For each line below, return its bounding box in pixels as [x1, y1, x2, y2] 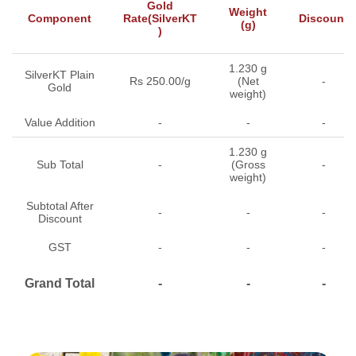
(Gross [230, 157, 265, 171]
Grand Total [25, 276, 95, 290]
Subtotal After [25, 199, 94, 212]
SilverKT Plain [25, 68, 95, 81]
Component [28, 11, 91, 25]
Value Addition [24, 115, 95, 129]
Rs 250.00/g [130, 74, 191, 87]
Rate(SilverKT [123, 11, 197, 25]
